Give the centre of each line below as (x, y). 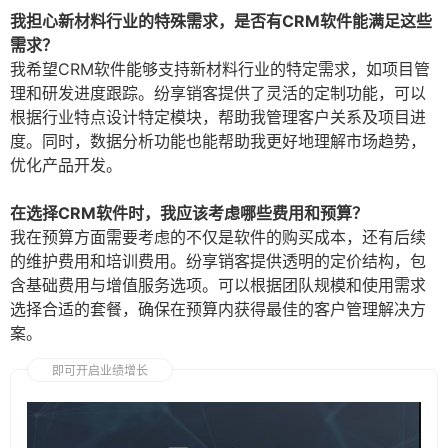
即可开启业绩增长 (100, 371)
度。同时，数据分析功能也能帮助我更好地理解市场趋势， (218, 141)
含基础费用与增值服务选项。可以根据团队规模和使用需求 (218, 285)
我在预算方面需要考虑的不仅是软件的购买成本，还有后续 (218, 237)
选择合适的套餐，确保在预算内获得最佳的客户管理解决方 (218, 309)
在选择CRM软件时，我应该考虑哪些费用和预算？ (189, 213)
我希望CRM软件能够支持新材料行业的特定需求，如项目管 (220, 69)
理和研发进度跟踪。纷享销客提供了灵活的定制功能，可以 (218, 93)
